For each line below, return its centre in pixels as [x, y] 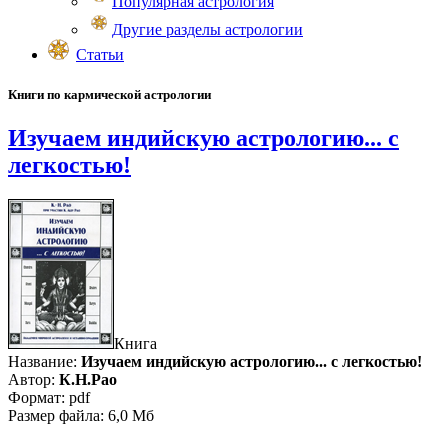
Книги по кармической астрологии [109, 94]
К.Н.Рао [86, 379]
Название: [44, 361]
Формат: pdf [49, 397]
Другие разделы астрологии [207, 30]
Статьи [100, 55]
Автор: [31, 379]
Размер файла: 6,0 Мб [81, 415]
